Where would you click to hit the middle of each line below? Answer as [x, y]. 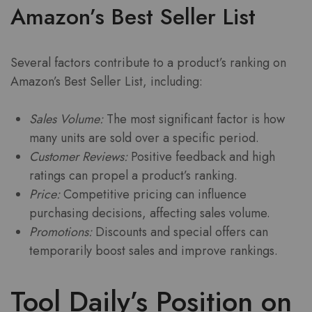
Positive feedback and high [201, 156]
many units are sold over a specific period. [144, 138]
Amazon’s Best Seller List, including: [107, 81]
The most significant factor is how [194, 119]
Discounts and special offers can [180, 232]
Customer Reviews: [78, 156]
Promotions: [61, 232]
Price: [45, 194]
